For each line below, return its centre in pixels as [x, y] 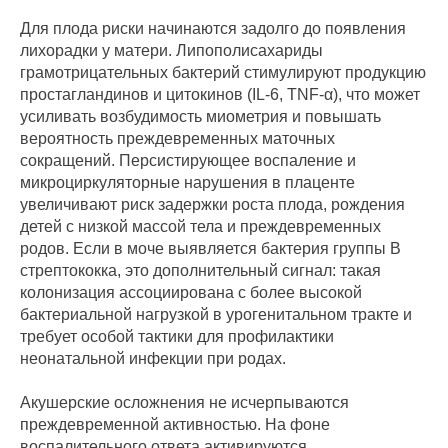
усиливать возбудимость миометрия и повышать [200, 117]
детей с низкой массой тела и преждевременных [200, 227]
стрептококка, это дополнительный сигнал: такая [200, 271]
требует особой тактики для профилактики [177, 337]
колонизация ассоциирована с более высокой [191, 293]
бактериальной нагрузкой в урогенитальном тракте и [216, 315]
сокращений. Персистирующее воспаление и [188, 161]
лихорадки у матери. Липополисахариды [171, 51]
